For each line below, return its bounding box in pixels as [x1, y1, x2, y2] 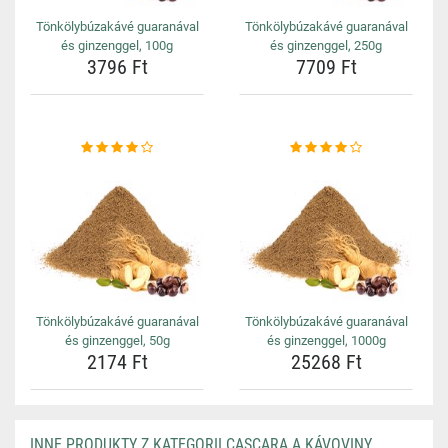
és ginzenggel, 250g [270, 38, 382, 53]
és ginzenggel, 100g [61, 38, 173, 53]
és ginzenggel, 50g [64, 333, 170, 348]
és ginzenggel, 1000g [266, 333, 386, 348]
